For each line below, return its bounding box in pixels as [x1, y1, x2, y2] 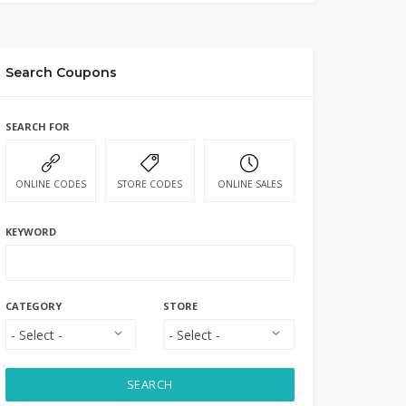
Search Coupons [5, 64, 117, 81]
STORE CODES [117, 178, 183, 190]
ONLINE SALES [217, 178, 282, 190]
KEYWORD [5, 225, 56, 238]
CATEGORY [5, 299, 62, 313]
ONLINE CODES [14, 178, 86, 190]
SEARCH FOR [5, 120, 70, 133]
